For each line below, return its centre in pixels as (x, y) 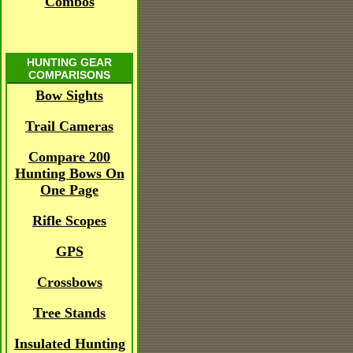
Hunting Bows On (69, 173)
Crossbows (69, 282)
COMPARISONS (69, 75)
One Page (69, 190)
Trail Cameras (69, 126)
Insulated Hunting (69, 344)
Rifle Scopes (69, 221)
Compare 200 (69, 157)
